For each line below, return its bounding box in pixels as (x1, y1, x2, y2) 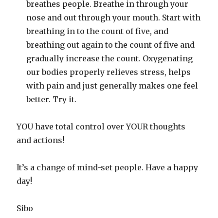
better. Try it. (26, 94, 77, 105)
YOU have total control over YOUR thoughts (17, 122, 186, 132)
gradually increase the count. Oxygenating (26, 54, 193, 64)
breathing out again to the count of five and (26, 40, 195, 50)
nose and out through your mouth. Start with (26, 13, 201, 23)
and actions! (17, 135, 65, 145)
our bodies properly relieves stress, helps (26, 67, 191, 77)
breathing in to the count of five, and (26, 26, 169, 36)
